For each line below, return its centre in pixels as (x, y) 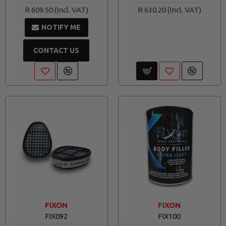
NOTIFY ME (61, 27)
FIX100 (169, 216)
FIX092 (56, 216)
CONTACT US (56, 50)
